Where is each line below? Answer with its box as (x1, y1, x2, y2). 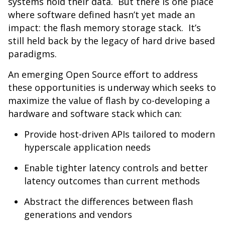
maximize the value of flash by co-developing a (8, 94, 210, 106)
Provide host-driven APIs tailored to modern (24, 128, 215, 140)
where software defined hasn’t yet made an (8, 9, 195, 21)
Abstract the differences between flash (24, 195, 193, 207)
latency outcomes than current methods (24, 175, 200, 187)
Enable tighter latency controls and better (24, 162, 208, 174)
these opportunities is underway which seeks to (8, 81, 216, 93)
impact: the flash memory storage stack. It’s (8, 22, 201, 34)
